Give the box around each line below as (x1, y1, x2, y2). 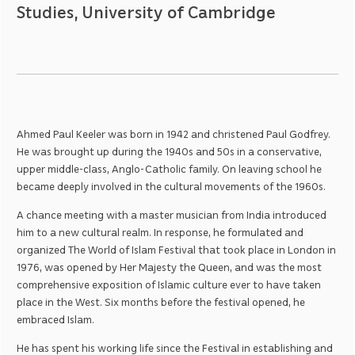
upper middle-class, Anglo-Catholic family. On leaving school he (17, 161, 322, 175)
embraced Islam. (17, 311, 94, 326)
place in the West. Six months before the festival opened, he (17, 294, 305, 308)
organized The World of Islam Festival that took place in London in (17, 242, 336, 256)
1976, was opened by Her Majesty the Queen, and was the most (17, 259, 322, 273)
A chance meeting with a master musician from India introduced (17, 207, 326, 221)
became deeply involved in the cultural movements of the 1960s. (17, 178, 326, 193)
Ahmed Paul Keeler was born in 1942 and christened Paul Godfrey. (17, 126, 330, 140)
